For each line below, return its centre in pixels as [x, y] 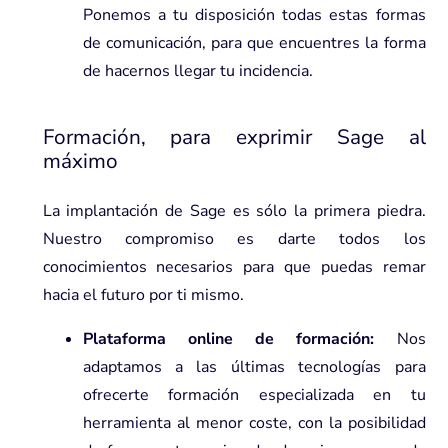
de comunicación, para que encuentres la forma [254, 42]
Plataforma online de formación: [239, 338]
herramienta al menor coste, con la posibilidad [254, 422]
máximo [80, 160]
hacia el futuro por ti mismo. [143, 294]
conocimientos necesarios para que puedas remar [234, 266]
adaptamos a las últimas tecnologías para [254, 366]
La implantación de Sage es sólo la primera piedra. [234, 210]
